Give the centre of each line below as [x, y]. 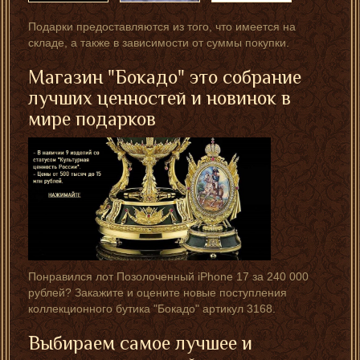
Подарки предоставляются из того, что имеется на [162, 27]
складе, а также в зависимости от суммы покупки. [159, 43]
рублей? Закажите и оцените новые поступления [157, 292]
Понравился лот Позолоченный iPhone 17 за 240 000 [168, 276]
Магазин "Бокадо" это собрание [165, 77]
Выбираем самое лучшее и [140, 342]
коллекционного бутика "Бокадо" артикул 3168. [152, 308]
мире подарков [92, 119]
